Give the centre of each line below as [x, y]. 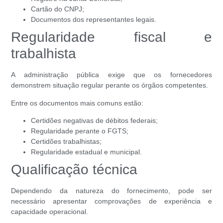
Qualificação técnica [74, 170]
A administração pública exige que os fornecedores [111, 75]
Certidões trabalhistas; [66, 142]
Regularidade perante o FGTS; [80, 131]
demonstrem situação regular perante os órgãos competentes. [110, 85]
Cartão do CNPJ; [58, 9]
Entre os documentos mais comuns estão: [77, 103]
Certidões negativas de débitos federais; [95, 121]
